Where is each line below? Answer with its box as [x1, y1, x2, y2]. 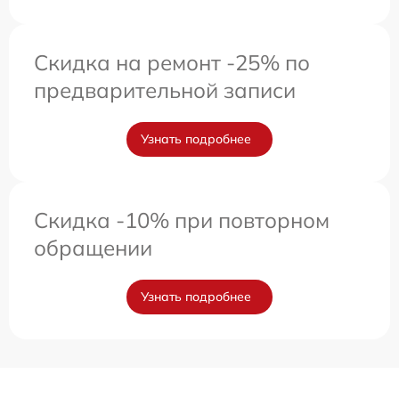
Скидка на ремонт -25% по [34, 48, 310, 76]
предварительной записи [34, 76, 296, 103]
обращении [34, 233, 152, 261]
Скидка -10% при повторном [34, 206, 330, 233]
